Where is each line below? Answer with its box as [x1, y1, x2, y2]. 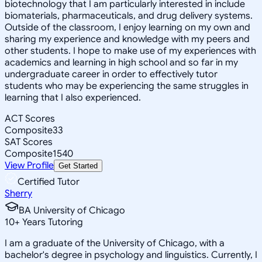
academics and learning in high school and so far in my [5, 56, 238, 68]
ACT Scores [5, 112, 55, 125]
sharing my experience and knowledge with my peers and [5, 33, 250, 45]
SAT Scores [5, 136, 53, 148]
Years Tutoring [20, 216, 83, 228]
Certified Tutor [18, 175, 80, 188]
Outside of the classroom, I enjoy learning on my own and [5, 21, 250, 33]
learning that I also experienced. [5, 91, 141, 104]
